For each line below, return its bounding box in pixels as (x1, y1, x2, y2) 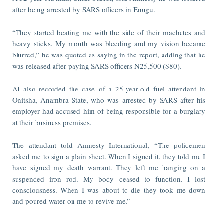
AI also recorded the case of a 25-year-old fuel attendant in (12, 84, 205, 93)
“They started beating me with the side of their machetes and (12, 27, 205, 37)
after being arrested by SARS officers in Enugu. (12, 4, 155, 14)
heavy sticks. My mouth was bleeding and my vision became (12, 38, 205, 48)
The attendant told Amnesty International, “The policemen (12, 140, 205, 150)
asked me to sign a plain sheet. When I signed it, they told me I (12, 151, 205, 161)
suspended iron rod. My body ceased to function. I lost (12, 174, 205, 183)
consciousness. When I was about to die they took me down (12, 185, 205, 195)
